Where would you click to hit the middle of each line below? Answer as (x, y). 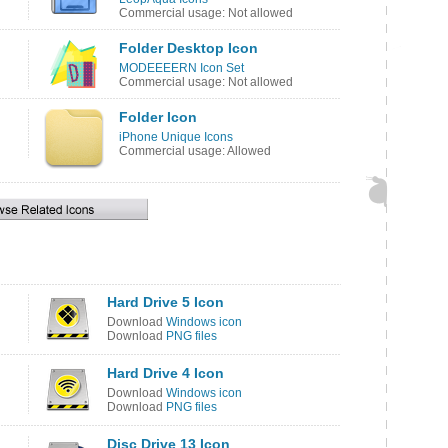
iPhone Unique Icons (176, 137)
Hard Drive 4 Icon (165, 373)
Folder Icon (158, 117)
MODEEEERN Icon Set (181, 68)
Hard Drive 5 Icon (165, 302)
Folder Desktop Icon (188, 48)
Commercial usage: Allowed (195, 151)
